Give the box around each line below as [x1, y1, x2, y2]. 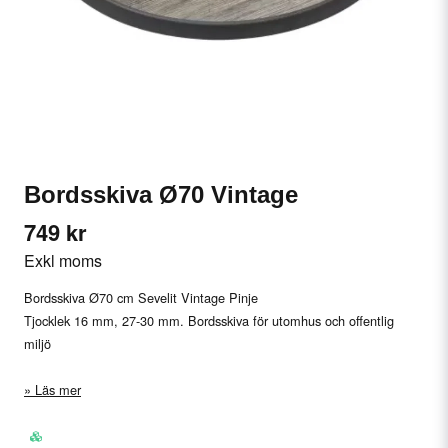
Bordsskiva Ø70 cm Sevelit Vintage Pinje [24, 287, 258, 307]
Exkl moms [24, 249, 102, 272]
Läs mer [35, 379, 81, 399]
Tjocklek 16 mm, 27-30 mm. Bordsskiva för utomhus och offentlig [24, 310, 394, 330]
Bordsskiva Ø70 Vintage [24, 181, 298, 208]
